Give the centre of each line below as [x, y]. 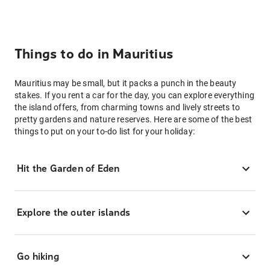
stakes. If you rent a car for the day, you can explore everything [135, 95]
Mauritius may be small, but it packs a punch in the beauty [126, 83]
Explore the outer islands [74, 212]
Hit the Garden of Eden [68, 168]
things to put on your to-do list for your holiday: [105, 131]
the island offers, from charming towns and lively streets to [127, 107]
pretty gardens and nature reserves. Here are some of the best [133, 119]
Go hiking [38, 256]
